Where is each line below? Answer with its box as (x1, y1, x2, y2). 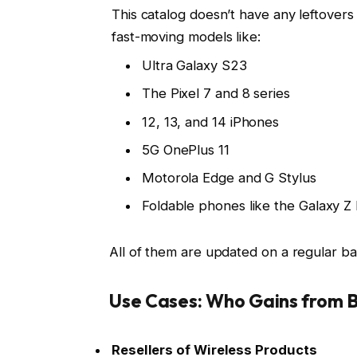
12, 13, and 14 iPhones (141, 113, 280, 130)
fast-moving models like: (111, 28, 261, 45)
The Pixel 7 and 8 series (141, 85, 290, 102)
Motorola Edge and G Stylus (141, 170, 316, 186)
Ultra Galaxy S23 (141, 57, 247, 73)
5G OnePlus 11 (141, 141, 229, 158)
